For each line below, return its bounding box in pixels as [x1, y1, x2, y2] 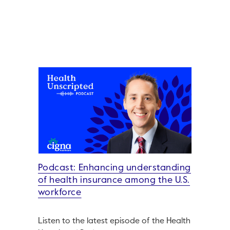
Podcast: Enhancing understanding [37, 163, 191, 173]
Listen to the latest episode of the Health [37, 217, 190, 226]
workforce [37, 188, 82, 198]
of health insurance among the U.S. [37, 176, 190, 185]
